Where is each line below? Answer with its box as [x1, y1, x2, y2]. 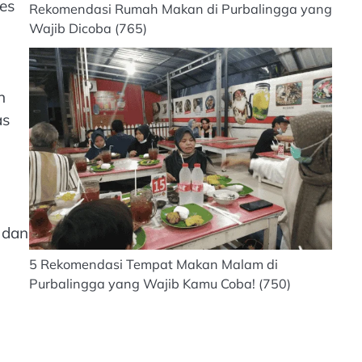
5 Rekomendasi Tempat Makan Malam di [29, 255, 278, 272]
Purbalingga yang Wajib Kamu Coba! [29, 275, 255, 292]
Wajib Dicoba [29, 20, 112, 37]
